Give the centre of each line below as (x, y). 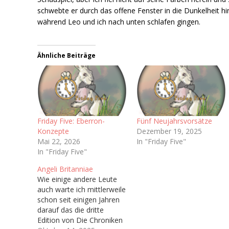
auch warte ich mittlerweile (82, 190)
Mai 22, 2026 (59, 142)
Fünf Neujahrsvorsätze (175, 121)
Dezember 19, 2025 (169, 131)
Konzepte (53, 131)
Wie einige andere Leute (77, 179)
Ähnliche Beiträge (67, 55)
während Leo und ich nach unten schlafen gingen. (119, 21)
